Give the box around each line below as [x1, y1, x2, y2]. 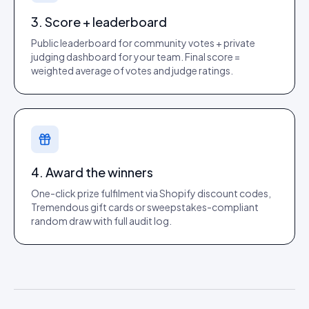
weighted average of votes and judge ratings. [31, 64, 233, 77]
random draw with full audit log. [31, 215, 172, 227]
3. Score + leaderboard [31, 14, 167, 30]
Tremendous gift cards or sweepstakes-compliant [31, 201, 259, 213]
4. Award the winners [31, 164, 153, 180]
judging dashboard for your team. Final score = [31, 50, 240, 63]
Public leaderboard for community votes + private [31, 37, 255, 49]
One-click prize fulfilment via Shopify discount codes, [31, 187, 271, 199]
